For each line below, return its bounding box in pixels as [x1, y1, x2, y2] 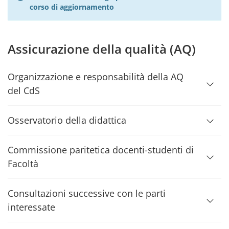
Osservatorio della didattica [8, 114, 126, 126]
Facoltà [8, 157, 38, 170]
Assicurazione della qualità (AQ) [8, 40, 196, 57]
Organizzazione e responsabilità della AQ [8, 71, 184, 83]
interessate [8, 201, 55, 213]
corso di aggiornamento [30, 2, 114, 12]
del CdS [8, 84, 40, 97]
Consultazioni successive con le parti [8, 187, 166, 199]
